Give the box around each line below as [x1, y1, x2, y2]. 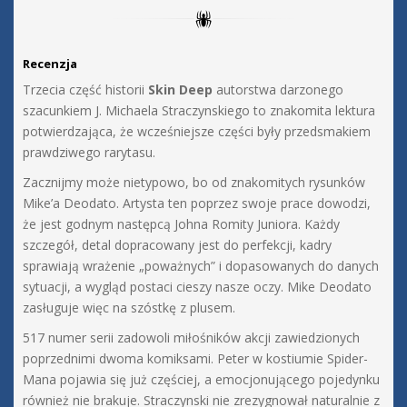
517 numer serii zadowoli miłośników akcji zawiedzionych [23, 329, 360, 347]
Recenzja [23, 55, 77, 73]
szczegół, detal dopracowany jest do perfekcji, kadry [23, 236, 332, 254]
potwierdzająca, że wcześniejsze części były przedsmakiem [23, 123, 371, 141]
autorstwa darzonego [213, 81, 343, 99]
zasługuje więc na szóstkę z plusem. [23, 299, 235, 317]
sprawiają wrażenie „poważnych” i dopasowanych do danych [23, 257, 379, 275]
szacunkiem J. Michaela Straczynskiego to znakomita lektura [23, 102, 375, 120]
